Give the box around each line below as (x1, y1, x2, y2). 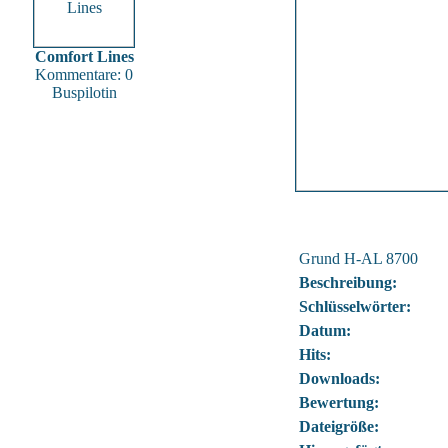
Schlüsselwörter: (299, 298, 411, 315)
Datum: (299, 322, 351, 339)
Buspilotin (51, 84, 117, 101)
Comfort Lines (34, 48, 134, 65)
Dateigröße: (299, 418, 379, 435)
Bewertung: (299, 394, 379, 411)
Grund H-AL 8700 (299, 250, 418, 267)
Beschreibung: (299, 274, 397, 291)
